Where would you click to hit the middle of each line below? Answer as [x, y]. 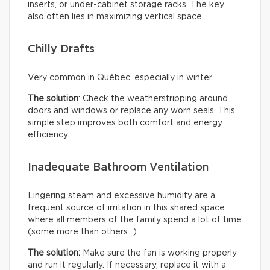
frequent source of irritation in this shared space [126, 208]
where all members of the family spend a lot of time [135, 220]
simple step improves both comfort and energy [125, 123]
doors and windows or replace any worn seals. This [131, 111]
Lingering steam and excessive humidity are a [121, 196]
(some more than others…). [83, 232]
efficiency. [49, 135]
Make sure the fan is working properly [159, 253]
